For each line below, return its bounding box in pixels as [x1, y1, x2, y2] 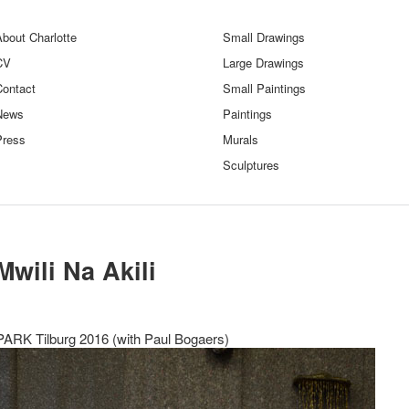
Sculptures [223, 156, 279, 173]
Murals [223, 131, 258, 148]
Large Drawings [223, 54, 304, 71]
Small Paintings [223, 79, 306, 97]
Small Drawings [223, 28, 305, 46]
